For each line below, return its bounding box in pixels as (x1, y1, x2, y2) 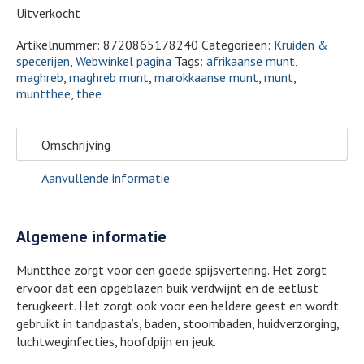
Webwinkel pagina (76, 52, 171, 69)
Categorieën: (201, 36, 274, 53)
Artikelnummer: (16, 36, 103, 53)
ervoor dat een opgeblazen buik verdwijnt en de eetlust (16, 279, 318, 296)
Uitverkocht (16, 4, 80, 21)
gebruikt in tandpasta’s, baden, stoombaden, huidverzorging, (16, 314, 339, 331)
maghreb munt (69, 68, 149, 85)
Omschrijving (41, 136, 110, 153)
